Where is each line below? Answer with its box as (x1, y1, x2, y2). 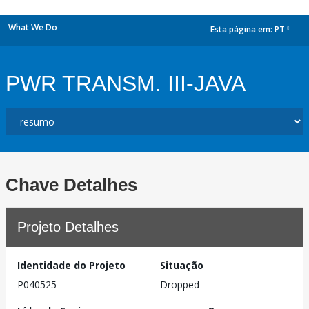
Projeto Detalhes (17, 219, 119, 235)
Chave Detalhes (6, 175, 137, 195)
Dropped (160, 278, 199, 291)
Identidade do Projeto (17, 259, 126, 272)
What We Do (8, 21, 57, 33)
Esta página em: (210, 23, 275, 36)
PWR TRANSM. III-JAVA (6, 71, 246, 96)
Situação (160, 259, 203, 272)
